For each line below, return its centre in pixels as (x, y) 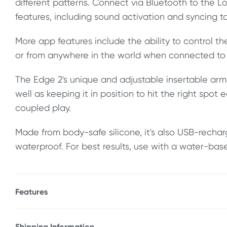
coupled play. (43, 108)
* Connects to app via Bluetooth (83, 205)
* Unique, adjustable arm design (82, 220)
